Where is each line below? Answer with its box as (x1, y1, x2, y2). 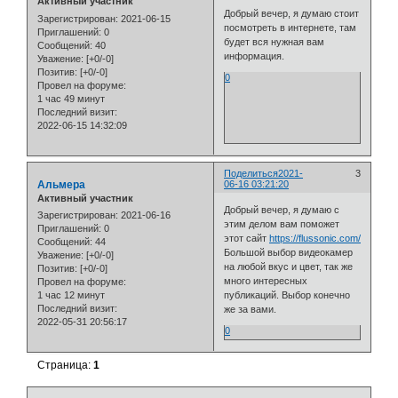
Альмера (37, 178, 85, 191)
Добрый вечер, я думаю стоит (224, 7, 360, 19)
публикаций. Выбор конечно (224, 290, 351, 301)
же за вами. (224, 304, 277, 315)
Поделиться (224, 167, 279, 179)
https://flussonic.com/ (269, 233, 362, 244)
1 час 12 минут (37, 290, 105, 301)
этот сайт (224, 233, 270, 244)
